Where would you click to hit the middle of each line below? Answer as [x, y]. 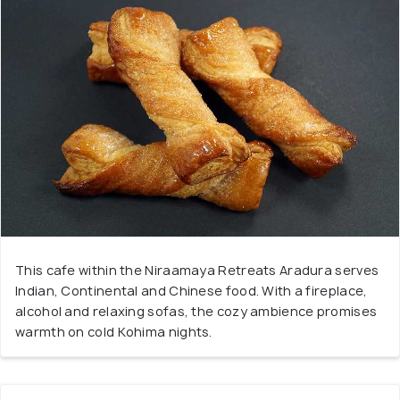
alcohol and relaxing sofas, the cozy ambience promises [196, 312]
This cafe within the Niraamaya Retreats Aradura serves [197, 271]
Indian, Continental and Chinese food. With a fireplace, [192, 291]
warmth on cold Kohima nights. [114, 332]
